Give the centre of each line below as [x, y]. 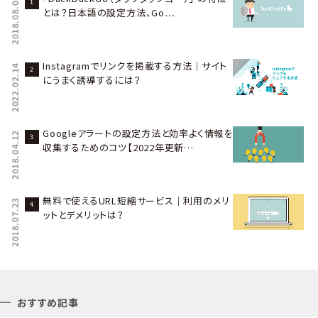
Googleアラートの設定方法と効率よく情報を [138, 133]
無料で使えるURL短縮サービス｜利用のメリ [136, 201]
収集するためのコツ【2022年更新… [119, 148]
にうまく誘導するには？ [92, 80]
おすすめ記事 [48, 303]
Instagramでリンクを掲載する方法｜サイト [135, 66]
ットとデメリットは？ [83, 215]
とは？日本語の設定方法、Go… [109, 13]
